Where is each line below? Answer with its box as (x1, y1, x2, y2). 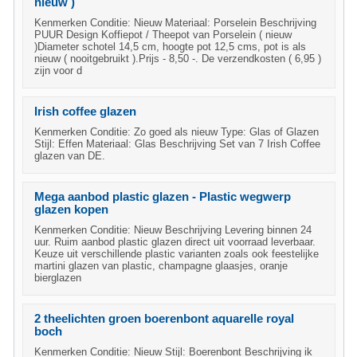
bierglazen (34, 272, 81, 284)
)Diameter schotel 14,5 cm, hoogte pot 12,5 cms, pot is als (34, 41, 306, 53)
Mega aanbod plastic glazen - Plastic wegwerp (34, 190, 291, 203)
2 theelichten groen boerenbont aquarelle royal (34, 312, 294, 325)
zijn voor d (34, 65, 82, 76)
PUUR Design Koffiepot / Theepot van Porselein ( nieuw (34, 29, 292, 41)
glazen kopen (34, 203, 108, 216)
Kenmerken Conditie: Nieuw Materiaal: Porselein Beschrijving (34, 17, 316, 29)
